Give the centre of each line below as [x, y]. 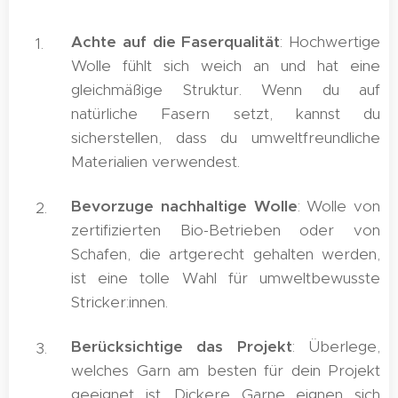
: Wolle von [338, 206]
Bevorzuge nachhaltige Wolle [184, 206]
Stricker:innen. [119, 302]
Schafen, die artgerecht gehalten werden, [226, 254]
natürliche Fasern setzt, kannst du [226, 114]
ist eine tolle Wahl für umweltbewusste [226, 278]
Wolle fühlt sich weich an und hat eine [226, 66]
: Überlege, [336, 346]
